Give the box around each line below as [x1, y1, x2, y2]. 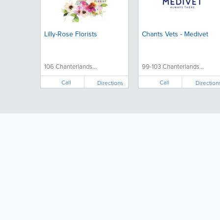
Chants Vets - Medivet [141, 29, 208, 39]
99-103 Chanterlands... [141, 62, 204, 71]
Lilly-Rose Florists [44, 29, 97, 39]
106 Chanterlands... [44, 62, 97, 71]
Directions [97, 78, 124, 87]
